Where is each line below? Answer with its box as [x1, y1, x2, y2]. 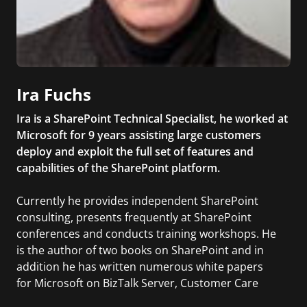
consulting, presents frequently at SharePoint [16, 209, 251, 225]
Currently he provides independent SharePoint [16, 193, 258, 208]
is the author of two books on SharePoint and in [16, 242, 264, 258]
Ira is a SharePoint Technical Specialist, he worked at [16, 110, 288, 126]
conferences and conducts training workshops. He [16, 225, 276, 241]
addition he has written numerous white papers [16, 258, 263, 274]
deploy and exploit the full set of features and [16, 143, 254, 159]
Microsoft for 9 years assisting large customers [16, 127, 261, 143]
